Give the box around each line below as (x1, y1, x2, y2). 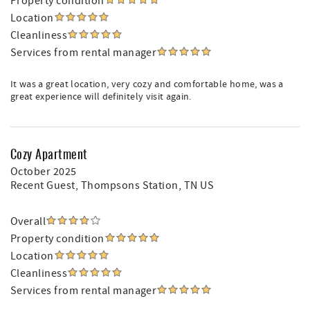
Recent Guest (10, 179, 75, 192)
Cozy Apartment (10, 145, 88, 163)
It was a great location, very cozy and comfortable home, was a (10, 78, 284, 91)
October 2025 (10, 165, 77, 179)
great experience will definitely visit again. (10, 91, 192, 103)
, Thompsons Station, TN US (75, 179, 215, 192)
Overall (10, 215, 46, 228)
